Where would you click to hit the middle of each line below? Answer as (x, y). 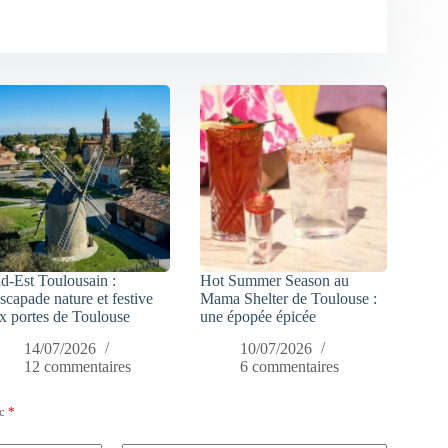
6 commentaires (290, 367)
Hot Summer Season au (275, 280)
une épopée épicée (258, 316)
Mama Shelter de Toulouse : (289, 298)
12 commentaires (78, 367)
